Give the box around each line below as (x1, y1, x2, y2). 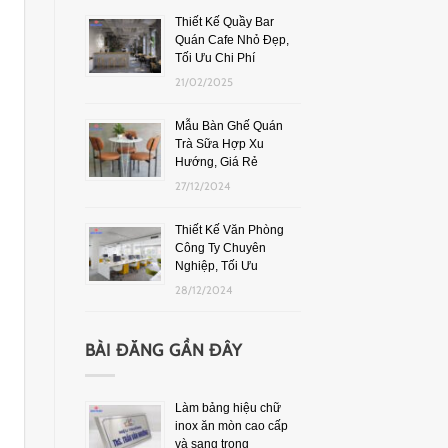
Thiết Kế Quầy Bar (174, 14, 274, 29)
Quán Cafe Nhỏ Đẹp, (174, 32, 289, 47)
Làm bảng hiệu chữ (174, 400, 281, 415)
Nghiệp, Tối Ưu (174, 258, 258, 273)
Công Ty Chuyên (174, 240, 266, 255)
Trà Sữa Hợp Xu (174, 136, 264, 151)
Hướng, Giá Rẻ (174, 154, 258, 169)
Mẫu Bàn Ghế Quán (174, 118, 283, 133)
